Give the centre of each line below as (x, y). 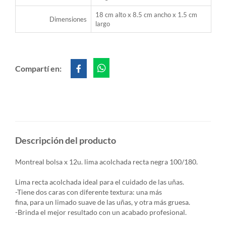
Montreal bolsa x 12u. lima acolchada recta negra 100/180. (107, 162)
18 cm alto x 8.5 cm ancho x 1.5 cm (146, 15)
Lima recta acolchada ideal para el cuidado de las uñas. (100, 182)
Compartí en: (39, 69)
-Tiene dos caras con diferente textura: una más (89, 192)
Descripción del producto (66, 140)
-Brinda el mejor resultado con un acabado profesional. (101, 212)
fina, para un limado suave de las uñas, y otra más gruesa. (103, 202)
